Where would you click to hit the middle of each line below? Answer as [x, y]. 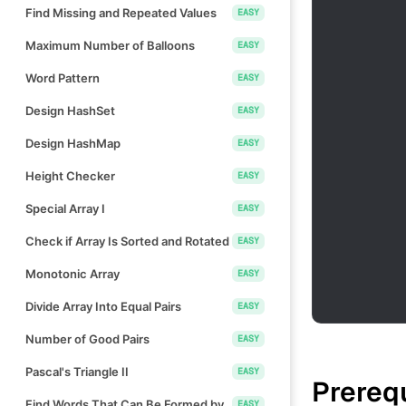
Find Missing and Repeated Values [121, 12]
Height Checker [70, 175]
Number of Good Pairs [87, 338]
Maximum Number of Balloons [110, 45]
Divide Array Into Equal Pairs [103, 306]
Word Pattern [63, 77]
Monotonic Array [72, 273]
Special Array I [65, 208]
